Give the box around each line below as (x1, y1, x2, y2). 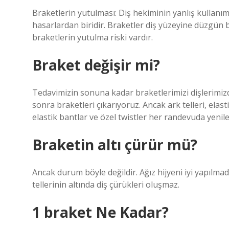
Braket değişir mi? (32, 55, 160, 75)
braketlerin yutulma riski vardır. (32, 32, 153, 43)
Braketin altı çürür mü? (32, 135, 197, 154)
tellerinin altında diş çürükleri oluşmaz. (32, 179, 179, 190)
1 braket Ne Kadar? (32, 202, 169, 222)
